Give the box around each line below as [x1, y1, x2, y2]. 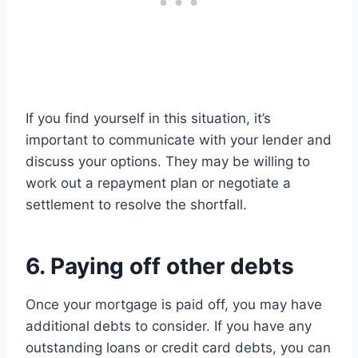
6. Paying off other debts [26, 253, 294, 280]
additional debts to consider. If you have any [26, 318, 312, 335]
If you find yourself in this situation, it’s [26, 110, 271, 127]
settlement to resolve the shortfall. [26, 197, 247, 213]
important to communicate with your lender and [26, 132, 332, 149]
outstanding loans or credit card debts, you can [26, 340, 331, 356]
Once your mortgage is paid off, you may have [26, 296, 322, 313]
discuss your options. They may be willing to [26, 153, 310, 170]
